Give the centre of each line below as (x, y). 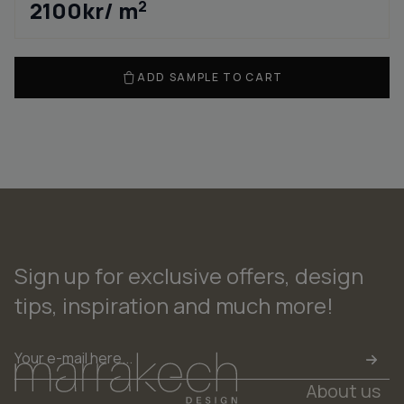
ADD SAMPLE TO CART (210, 77)
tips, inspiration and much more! (174, 305)
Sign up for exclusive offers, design (189, 275)
